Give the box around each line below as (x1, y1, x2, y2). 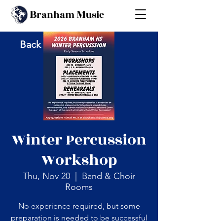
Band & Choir (82, 171, 135, 182)
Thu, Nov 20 (23, 171, 70, 182)
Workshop (40, 149, 117, 172)
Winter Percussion (11, 129, 147, 151)
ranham (36, 8, 76, 22)
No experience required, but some (18, 201, 140, 211)
